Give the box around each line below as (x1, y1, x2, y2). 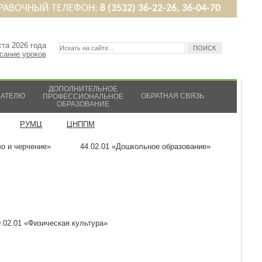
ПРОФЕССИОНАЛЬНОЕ (43, 92, 123, 101)
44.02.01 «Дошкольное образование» (80, 142, 211, 151)
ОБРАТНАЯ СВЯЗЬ (140, 92, 204, 100)
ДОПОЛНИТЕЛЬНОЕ (48, 85, 118, 93)
